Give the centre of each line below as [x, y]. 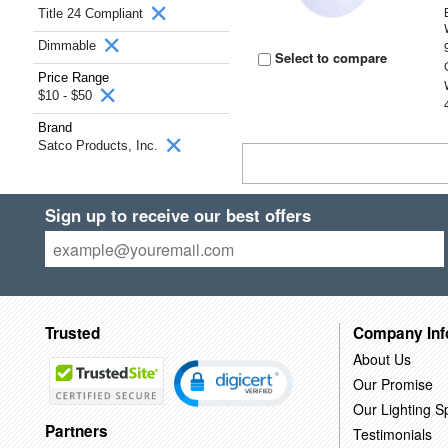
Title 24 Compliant [92, 13]
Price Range [73, 77]
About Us [381, 358]
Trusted [72, 332]
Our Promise [392, 383]
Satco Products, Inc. [100, 145]
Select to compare [329, 57]
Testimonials [392, 433]
